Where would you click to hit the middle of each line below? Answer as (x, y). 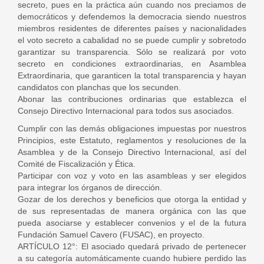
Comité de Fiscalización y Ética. (77, 164)
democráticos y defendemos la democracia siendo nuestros (132, 16)
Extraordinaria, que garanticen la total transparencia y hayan (132, 75)
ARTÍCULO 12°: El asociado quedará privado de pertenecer (132, 246)
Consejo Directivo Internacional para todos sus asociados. (126, 111)
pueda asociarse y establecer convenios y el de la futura (132, 223)
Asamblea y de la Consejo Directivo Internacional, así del (132, 152)
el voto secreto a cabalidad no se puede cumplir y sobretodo (132, 40)
